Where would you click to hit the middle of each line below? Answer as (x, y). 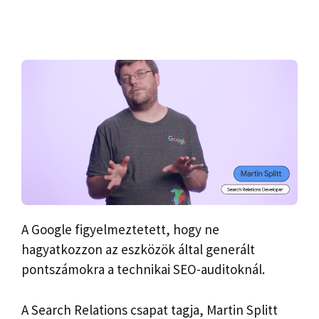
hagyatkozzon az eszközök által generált (138, 250)
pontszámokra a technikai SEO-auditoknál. (143, 270)
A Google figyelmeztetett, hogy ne (120, 230)
